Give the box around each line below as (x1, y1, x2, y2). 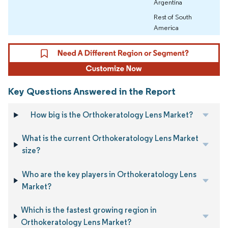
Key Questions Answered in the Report (8, 84, 176, 97)
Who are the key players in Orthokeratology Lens (21, 169, 196, 179)
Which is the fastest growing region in (21, 205, 157, 215)
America (154, 23, 179, 33)
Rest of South (154, 12, 192, 22)
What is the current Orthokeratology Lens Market (22, 133, 199, 144)
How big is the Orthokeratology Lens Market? (30, 110, 193, 120)
